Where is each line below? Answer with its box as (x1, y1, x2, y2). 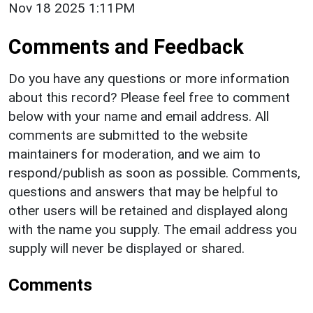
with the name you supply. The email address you (8, 221, 297, 238)
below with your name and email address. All (8, 108, 269, 125)
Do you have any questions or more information (8, 71, 289, 87)
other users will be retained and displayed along (8, 203, 288, 219)
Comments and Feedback (8, 35, 244, 59)
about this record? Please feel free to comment (8, 89, 290, 106)
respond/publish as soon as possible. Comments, (8, 165, 300, 182)
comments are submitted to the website (8, 127, 247, 144)
